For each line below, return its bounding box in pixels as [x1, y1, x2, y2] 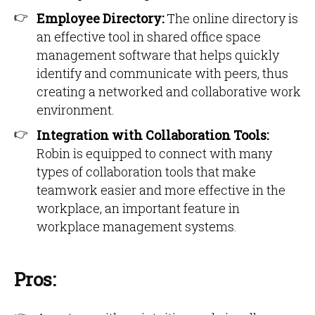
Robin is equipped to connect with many [37, 145, 272, 162]
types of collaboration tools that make [37, 163, 256, 180]
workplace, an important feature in [37, 200, 240, 217]
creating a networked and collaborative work [37, 83, 301, 100]
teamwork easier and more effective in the [37, 181, 285, 198]
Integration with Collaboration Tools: [37, 127, 269, 143]
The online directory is [164, 10, 298, 27]
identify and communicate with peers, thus [37, 65, 288, 82]
